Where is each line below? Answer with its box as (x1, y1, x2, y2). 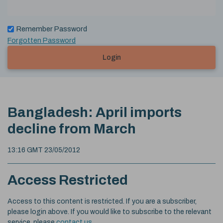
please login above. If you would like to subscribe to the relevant (7, 208, 212, 216)
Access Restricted (7, 172, 128, 188)
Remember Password (16, 24, 87, 33)
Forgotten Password (7, 36, 76, 44)
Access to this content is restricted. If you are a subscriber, (7, 197, 197, 205)
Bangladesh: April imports (7, 104, 182, 120)
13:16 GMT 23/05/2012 (7, 146, 80, 154)
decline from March (7, 120, 136, 136)
